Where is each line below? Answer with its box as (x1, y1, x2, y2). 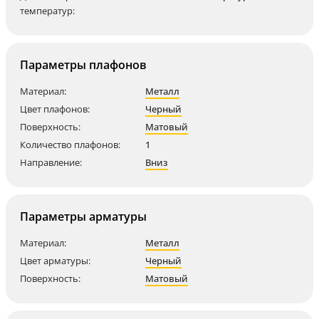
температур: (20, 4, 75, 18)
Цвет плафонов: (20, 103, 90, 116)
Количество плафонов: (20, 138, 120, 152)
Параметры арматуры (20, 209, 147, 225)
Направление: (20, 156, 82, 169)
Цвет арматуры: (20, 254, 90, 268)
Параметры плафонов (20, 57, 147, 73)
